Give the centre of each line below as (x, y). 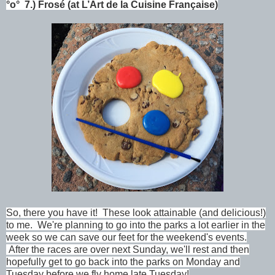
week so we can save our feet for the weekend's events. (126, 238)
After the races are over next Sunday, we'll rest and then (128, 250)
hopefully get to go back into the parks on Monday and (123, 262)
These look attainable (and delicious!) (184, 213)
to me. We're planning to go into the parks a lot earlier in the (136, 225)
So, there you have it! (54, 213)
